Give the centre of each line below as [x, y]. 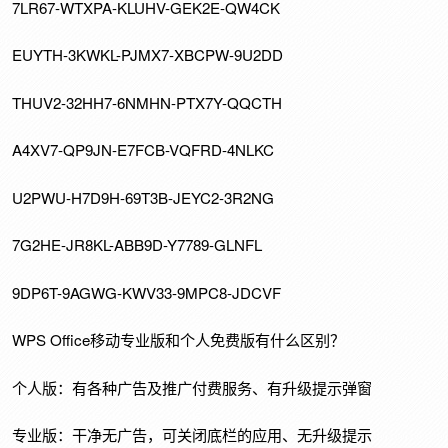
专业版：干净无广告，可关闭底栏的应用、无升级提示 [192, 435]
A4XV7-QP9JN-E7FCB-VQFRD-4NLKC [143, 150]
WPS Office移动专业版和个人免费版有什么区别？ [179, 340]
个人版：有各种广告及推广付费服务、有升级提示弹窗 [192, 387]
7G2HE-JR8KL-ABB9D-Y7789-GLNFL [137, 245]
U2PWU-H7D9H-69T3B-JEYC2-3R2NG [143, 197]
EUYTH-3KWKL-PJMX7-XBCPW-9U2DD [148, 55]
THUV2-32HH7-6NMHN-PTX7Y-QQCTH [147, 102]
